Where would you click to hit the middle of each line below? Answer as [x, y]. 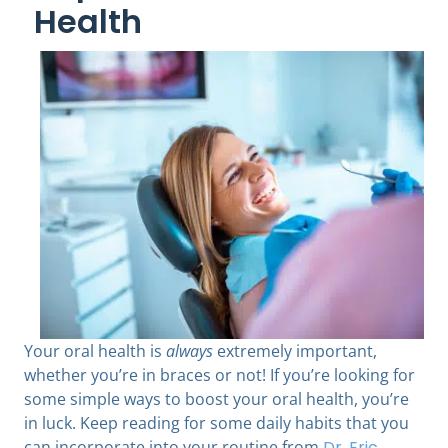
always [189, 350]
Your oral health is [95, 350]
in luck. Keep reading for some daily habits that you [216, 422]
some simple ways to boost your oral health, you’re [216, 398]
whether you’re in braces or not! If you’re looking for [219, 374]
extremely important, [295, 350]
